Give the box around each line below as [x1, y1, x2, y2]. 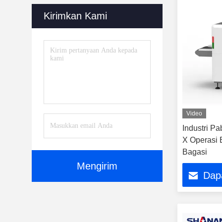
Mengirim [77, 161, 117, 171]
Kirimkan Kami [44, 10, 107, 21]
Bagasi [182, 148, 207, 156]
